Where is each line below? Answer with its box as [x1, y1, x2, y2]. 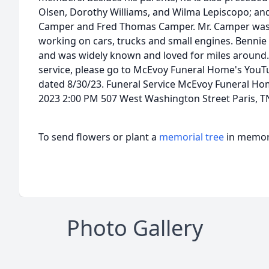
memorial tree [159, 130, 224, 144]
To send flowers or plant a [38, 130, 159, 144]
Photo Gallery [66, 213, 203, 243]
